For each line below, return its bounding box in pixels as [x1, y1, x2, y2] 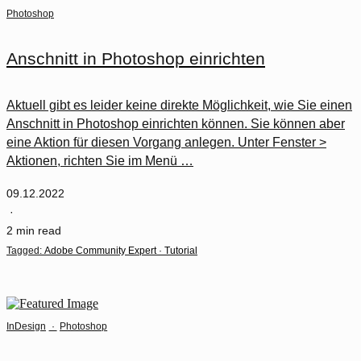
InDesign [6, 320, 46, 332]
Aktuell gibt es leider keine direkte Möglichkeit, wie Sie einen [6, 98, 352, 113]
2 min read [6, 224, 61, 238]
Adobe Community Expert [44, 245, 156, 257]
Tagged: [6, 245, 42, 257]
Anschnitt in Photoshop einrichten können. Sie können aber [6, 117, 345, 131]
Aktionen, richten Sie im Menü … [6, 154, 193, 168]
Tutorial [164, 245, 197, 257]
